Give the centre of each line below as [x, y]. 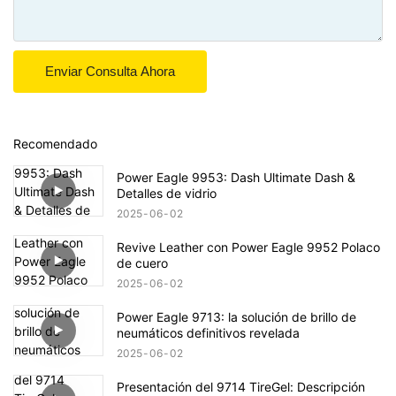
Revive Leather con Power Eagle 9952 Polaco [248, 247]
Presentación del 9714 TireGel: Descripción [241, 386]
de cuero [142, 263]
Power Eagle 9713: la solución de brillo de [236, 316]
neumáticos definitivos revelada [208, 332]
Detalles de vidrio [167, 193]
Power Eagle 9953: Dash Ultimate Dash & [236, 177]
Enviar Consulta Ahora [110, 71]
